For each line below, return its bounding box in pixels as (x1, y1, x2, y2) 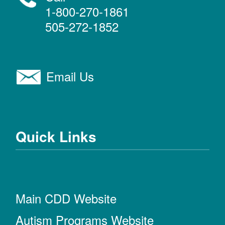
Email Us (46, 67, 94, 85)
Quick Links (16, 126, 97, 147)
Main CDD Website (16, 189, 117, 207)
